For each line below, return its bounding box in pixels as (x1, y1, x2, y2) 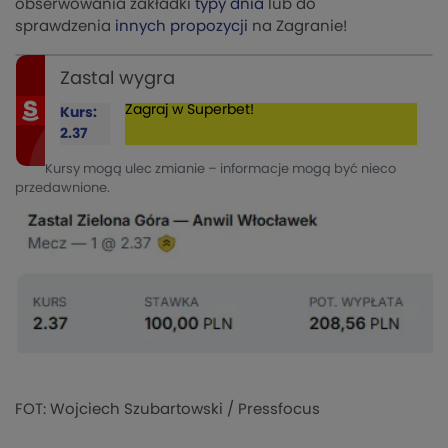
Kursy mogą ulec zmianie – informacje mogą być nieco (45, 162, 397, 176)
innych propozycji (115, 18, 248, 34)
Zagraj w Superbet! (124, 102, 254, 117)
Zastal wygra (60, 69, 176, 88)
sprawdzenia (15, 18, 115, 34)
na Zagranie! (248, 18, 347, 34)
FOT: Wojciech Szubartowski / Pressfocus (15, 402, 320, 418)
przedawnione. (15, 181, 110, 195)
